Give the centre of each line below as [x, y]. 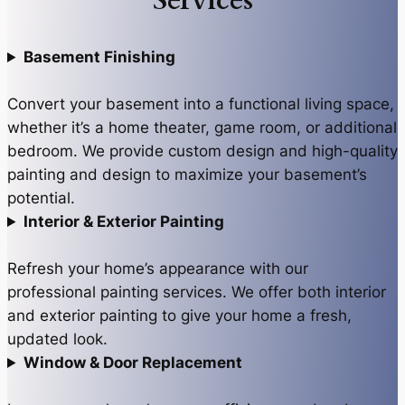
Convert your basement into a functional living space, [201, 104]
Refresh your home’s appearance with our [158, 268]
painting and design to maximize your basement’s [187, 174]
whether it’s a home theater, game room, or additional [202, 127]
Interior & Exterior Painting [123, 221]
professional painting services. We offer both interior [197, 292]
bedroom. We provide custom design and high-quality [202, 151]
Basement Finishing [99, 57]
